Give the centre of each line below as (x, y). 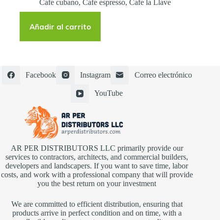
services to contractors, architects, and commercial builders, (97, 157)
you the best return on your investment (97, 184)
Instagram (95, 75)
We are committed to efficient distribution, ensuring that (97, 204)
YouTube (109, 93)
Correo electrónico (163, 75)
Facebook (41, 75)
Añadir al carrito (60, 27)
